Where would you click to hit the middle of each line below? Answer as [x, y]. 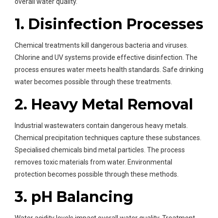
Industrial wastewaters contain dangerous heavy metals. [101, 126]
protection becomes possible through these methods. [97, 174]
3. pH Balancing [74, 197]
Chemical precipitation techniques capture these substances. [108, 138]
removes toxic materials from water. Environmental [93, 162]
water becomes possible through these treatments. [93, 82]
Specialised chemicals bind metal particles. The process [100, 150]
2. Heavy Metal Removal [104, 105]
